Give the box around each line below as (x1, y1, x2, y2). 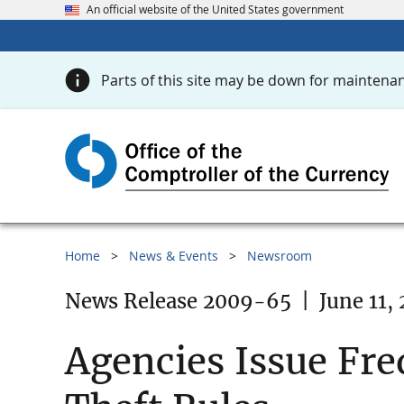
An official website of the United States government (87, 2, 344, 17)
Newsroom (247, 247, 312, 265)
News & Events (129, 247, 218, 265)
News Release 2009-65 (65, 289, 291, 315)
